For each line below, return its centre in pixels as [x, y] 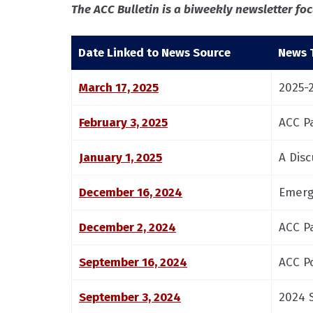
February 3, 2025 [123, 123]
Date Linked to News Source [154, 53]
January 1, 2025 [121, 158]
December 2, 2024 [128, 227]
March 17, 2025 [119, 88]
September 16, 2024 [133, 262]
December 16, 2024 [131, 192]
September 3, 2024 [130, 297]
